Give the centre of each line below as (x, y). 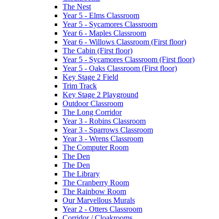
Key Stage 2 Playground (100, 94)
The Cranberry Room (96, 182)
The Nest (77, 6)
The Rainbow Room (94, 191)
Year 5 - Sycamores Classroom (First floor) (129, 59)
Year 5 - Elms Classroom (101, 15)
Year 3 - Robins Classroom (104, 121)
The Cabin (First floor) (98, 50)
